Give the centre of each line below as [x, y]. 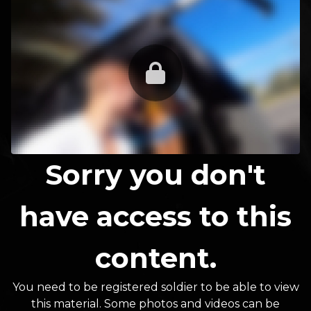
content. [155, 258]
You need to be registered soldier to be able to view [155, 287]
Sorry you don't [155, 175]
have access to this [155, 217]
